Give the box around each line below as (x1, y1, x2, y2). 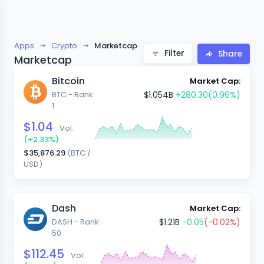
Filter (162, 48, 184, 59)
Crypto (51, 40, 77, 51)
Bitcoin (52, 74, 85, 88)
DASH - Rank (52, 216, 99, 227)
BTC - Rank (52, 89, 93, 100)
